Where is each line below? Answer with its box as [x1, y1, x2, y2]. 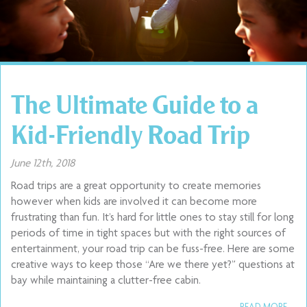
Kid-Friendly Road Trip [11, 118, 250, 151]
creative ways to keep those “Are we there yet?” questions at [11, 260, 295, 271]
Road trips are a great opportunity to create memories [11, 181, 261, 193]
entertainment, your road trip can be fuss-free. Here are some [11, 244, 295, 256]
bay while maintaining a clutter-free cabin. [11, 275, 201, 287]
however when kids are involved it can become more [11, 197, 257, 208]
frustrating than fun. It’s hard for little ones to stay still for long [11, 212, 294, 224]
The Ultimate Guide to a [11, 88, 258, 121]
